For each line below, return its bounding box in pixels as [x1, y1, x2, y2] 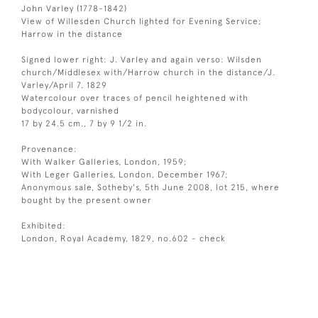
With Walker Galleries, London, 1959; [21, 156, 187, 167]
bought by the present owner [21, 194, 152, 205]
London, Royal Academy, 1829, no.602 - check [21, 233, 226, 243]
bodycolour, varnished [21, 105, 119, 116]
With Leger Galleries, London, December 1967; [21, 169, 229, 180]
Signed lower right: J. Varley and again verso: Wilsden [21, 54, 262, 65]
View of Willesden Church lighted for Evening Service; [21, 16, 262, 26]
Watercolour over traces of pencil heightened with [21, 92, 248, 103]
